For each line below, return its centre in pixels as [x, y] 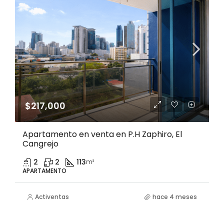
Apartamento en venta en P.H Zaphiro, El [102, 134]
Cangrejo [40, 144]
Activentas [52, 197]
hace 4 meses [175, 197]
